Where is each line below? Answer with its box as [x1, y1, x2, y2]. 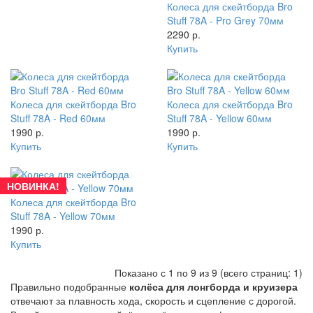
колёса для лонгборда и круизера [129, 279, 298, 294]
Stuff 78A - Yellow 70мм [10, 209, 115, 224]
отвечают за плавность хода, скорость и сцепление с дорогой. [10, 293, 296, 308]
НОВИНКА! [7, 179, 59, 194]
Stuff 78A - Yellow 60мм [167, 111, 272, 126]
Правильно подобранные [10, 279, 129, 294]
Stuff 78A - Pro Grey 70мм [167, 13, 284, 28]
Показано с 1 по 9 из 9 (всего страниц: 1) [115, 265, 303, 280]
